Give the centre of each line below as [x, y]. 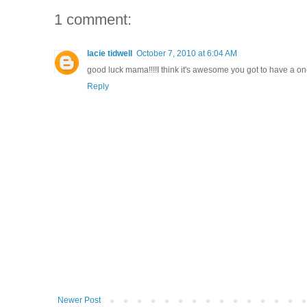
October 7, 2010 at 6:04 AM [187, 54]
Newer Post [79, 300]
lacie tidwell [110, 54]
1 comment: [93, 20]
